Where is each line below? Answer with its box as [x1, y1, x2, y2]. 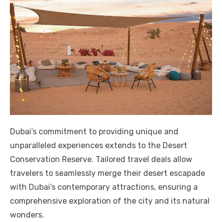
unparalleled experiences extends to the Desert [10, 140, 187, 150]
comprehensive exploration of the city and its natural [10, 196, 210, 206]
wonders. [10, 210, 44, 220]
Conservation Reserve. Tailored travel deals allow [10, 154, 192, 164]
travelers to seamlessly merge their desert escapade [10, 168, 205, 178]
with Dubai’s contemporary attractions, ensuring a [10, 182, 198, 192]
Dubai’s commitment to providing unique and [10, 126, 178, 136]
